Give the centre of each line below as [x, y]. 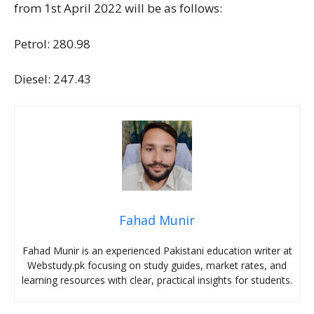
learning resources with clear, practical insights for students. [157, 280]
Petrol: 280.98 [52, 43]
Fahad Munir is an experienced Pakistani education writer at [157, 250]
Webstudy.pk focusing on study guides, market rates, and [157, 265]
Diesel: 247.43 [53, 79]
